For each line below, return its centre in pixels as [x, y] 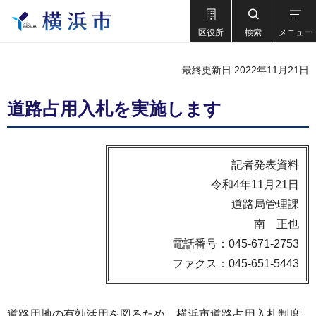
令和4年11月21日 [255, 184]
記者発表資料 [265, 165]
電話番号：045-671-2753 [236, 244]
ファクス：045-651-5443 [236, 263]
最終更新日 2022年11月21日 [245, 70]
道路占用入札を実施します [114, 109]
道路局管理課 [265, 204]
